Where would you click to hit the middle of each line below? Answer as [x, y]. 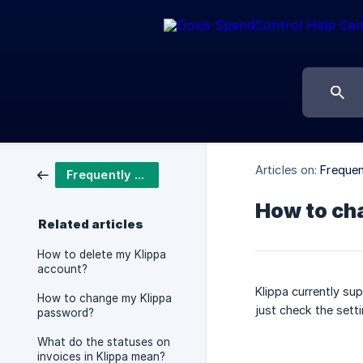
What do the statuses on [104, 342]
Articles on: [286, 170]
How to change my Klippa [105, 298]
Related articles [91, 224]
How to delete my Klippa [102, 254]
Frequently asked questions [139, 175]
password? [66, 313]
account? [62, 269]
